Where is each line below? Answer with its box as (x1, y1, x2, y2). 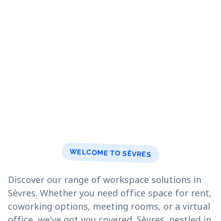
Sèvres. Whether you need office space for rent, (8, 187, 212, 199)
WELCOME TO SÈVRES (70, 147, 151, 158)
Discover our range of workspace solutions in (8, 174, 201, 185)
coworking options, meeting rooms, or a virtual (8, 200, 210, 212)
